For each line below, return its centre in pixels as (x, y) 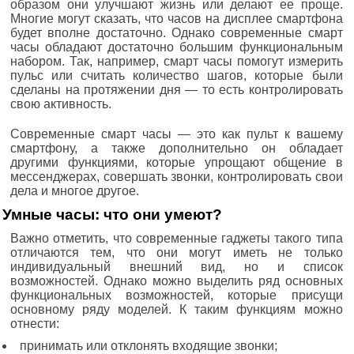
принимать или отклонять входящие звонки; (149, 345)
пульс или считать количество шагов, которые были (177, 75)
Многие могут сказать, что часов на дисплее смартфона (177, 18)
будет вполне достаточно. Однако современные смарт (177, 32)
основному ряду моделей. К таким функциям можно (177, 309)
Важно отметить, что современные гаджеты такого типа (177, 238)
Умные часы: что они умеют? (112, 214)
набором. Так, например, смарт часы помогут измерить (177, 61)
